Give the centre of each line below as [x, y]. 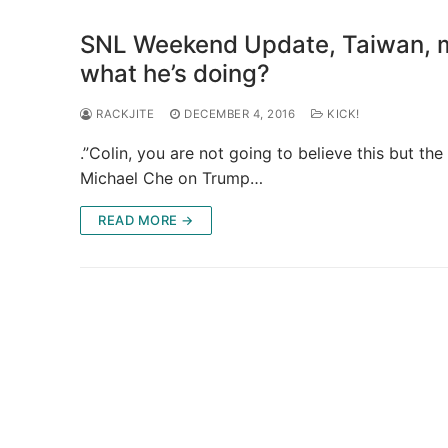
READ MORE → [146, 219]
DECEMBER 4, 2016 [239, 113]
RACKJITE [123, 113]
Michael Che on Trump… [171, 177]
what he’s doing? [175, 73]
